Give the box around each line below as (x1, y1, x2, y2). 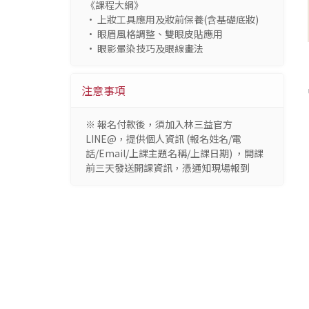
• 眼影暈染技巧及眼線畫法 (86, 41, 203, 55)
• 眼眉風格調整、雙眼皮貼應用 (86, 26, 223, 41)
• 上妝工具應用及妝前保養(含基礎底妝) (86, 12, 259, 26)
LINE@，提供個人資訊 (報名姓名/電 (86, 131, 241, 146)
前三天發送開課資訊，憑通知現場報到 (86, 160, 250, 175)
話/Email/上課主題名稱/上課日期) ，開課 (86, 146, 263, 160)
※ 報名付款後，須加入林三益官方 (86, 117, 232, 131)
